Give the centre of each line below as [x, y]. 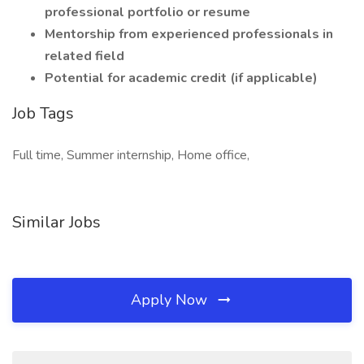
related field [84, 56]
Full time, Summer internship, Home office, [131, 155]
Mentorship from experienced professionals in [189, 34]
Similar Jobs [56, 222]
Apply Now [171, 300]
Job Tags [43, 113]
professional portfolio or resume [147, 12]
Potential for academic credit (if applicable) [181, 78]
